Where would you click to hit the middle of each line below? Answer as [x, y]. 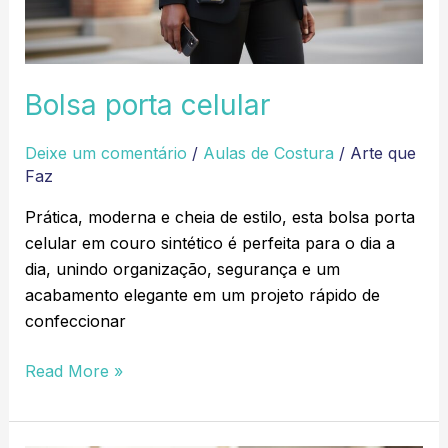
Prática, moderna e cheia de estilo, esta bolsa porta [219, 216]
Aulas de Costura [268, 152]
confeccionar [75, 320]
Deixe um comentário [105, 152]
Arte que [382, 152]
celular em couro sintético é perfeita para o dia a [209, 242]
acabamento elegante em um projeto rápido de [202, 294]
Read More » [73, 370]
